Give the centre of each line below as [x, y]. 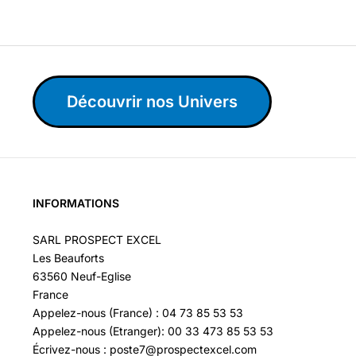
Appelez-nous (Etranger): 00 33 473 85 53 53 [153, 331]
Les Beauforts [68, 257]
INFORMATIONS [75, 203]
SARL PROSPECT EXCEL [97, 239]
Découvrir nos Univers [152, 101]
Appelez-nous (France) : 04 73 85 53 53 [137, 312]
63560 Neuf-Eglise [81, 276]
